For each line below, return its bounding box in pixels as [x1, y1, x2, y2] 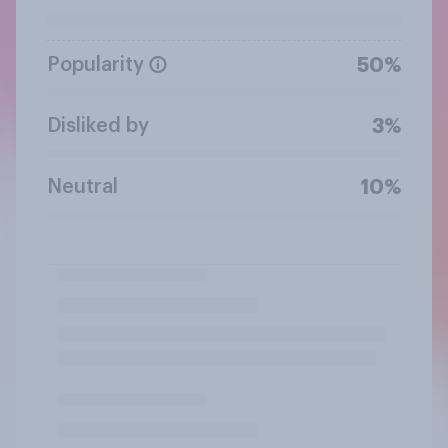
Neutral [47, 176, 118, 197]
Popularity [47, 54, 144, 75]
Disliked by [47, 115, 149, 136]
